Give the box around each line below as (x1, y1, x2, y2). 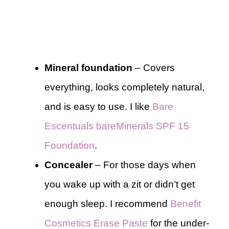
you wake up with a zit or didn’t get (44, 178, 195, 190)
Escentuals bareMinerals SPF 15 (44, 120, 189, 131)
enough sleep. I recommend (44, 198, 170, 209)
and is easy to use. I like (44, 101, 152, 112)
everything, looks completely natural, (44, 81, 204, 93)
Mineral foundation (44, 62, 132, 73)
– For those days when (93, 159, 196, 170)
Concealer (44, 159, 93, 170)
